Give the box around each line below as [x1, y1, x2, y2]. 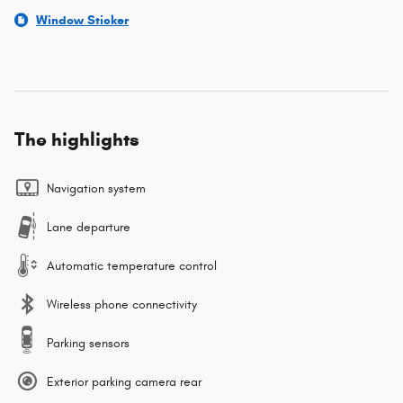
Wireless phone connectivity [47, 296, 197, 312]
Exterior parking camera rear [47, 373, 201, 390]
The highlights [14, 127, 139, 151]
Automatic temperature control [47, 257, 217, 273]
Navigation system [47, 180, 146, 196]
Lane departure [47, 219, 130, 235]
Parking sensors [47, 335, 130, 351]
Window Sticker [36, 12, 129, 28]
